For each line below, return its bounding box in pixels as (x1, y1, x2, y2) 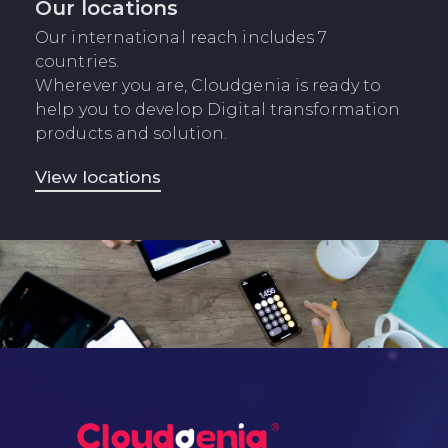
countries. (35, 51, 119, 71)
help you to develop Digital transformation (35, 99, 401, 119)
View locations (35, 166, 161, 187)
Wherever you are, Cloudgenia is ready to (35, 75, 382, 95)
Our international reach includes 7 (35, 27, 328, 47)
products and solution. (35, 123, 228, 143)
